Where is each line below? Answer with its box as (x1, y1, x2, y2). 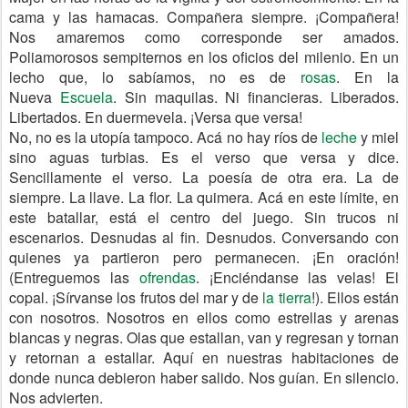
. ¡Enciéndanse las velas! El (195, 267, 400, 288)
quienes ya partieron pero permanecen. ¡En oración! (9, 247, 399, 268)
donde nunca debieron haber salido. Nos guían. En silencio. (9, 367, 399, 388)
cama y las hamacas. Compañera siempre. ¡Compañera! (9, 6, 399, 27)
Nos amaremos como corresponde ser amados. (9, 26, 399, 47)
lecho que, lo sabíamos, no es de (9, 66, 301, 87)
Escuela (59, 87, 113, 107)
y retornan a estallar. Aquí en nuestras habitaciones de (9, 347, 399, 368)
